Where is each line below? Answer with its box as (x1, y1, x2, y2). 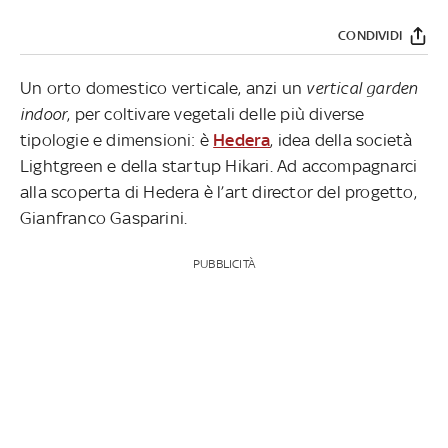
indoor (20, 103, 68, 124)
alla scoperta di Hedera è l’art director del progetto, (20, 181, 417, 202)
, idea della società (270, 129, 413, 150)
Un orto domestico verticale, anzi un (20, 77, 307, 98)
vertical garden (306, 77, 418, 98)
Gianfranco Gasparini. (20, 207, 188, 228)
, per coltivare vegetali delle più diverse (67, 103, 365, 124)
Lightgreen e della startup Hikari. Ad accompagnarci (20, 155, 418, 176)
